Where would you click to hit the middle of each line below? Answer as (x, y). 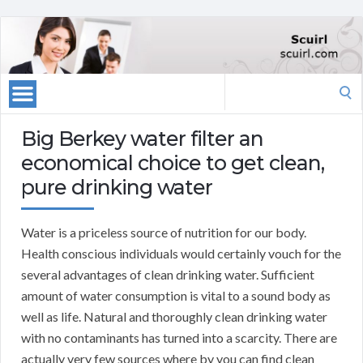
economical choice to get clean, (173, 163)
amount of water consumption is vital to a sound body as (176, 296)
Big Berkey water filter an (142, 139)
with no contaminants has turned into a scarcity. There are (179, 338)
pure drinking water (117, 188)
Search (242, 83)
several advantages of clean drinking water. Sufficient (168, 275)
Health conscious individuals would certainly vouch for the (181, 254)
